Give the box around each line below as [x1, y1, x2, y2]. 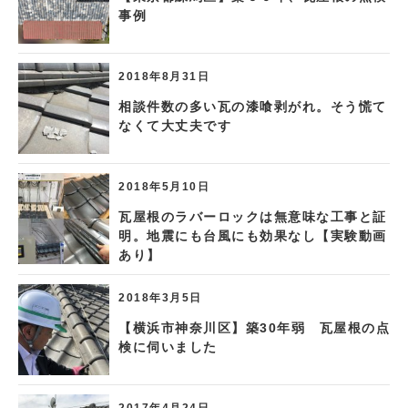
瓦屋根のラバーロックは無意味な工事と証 [118, 209, 387, 224]
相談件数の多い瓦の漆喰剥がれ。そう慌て [118, 98, 387, 114]
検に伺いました [118, 339, 218, 354]
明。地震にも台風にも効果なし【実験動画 [118, 228, 387, 243]
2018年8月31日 [118, 69, 209, 82]
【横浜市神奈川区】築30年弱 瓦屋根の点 [118, 320, 390, 335]
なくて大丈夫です [118, 117, 231, 133]
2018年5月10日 [118, 179, 209, 192]
